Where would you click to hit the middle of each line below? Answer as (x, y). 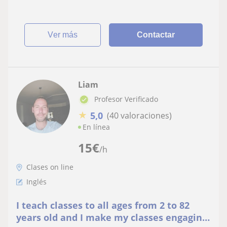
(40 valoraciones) (139, 116)
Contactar (156, 34)
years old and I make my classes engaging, (113, 217)
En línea (96, 127)
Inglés (36, 181)
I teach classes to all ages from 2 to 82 (103, 205)
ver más (66, 34)
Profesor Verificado (126, 99)
